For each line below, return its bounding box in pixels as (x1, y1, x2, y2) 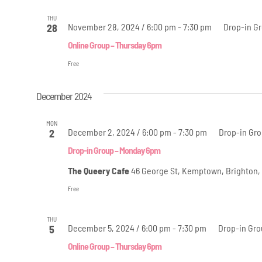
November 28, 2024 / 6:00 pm (67, 20, 176, 32)
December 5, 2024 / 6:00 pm (67, 222, 171, 233)
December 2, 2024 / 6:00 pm (67, 126, 171, 137)
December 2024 (36, 89, 92, 102)
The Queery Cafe (67, 164, 131, 176)
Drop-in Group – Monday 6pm (67, 144, 160, 156)
